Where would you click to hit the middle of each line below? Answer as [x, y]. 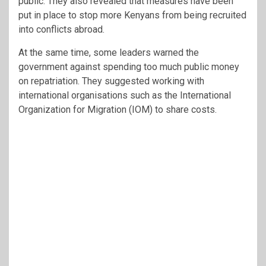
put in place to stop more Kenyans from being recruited [132, 15]
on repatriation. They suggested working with [111, 81]
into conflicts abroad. [61, 29]
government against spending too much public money [129, 66]
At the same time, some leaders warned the [109, 52]
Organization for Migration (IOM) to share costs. [118, 109]
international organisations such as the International [125, 95]
